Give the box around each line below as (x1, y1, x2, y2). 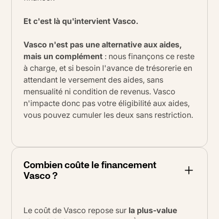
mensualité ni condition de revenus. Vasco (23, 87, 175, 97)
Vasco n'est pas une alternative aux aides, (23, 40, 182, 50)
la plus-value (129, 205, 177, 215)
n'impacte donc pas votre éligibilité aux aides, (23, 98, 190, 109)
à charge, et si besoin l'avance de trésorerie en (23, 63, 192, 73)
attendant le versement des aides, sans (23, 75, 163, 85)
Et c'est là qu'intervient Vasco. (23, 16, 140, 26)
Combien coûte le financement (23, 157, 156, 172)
